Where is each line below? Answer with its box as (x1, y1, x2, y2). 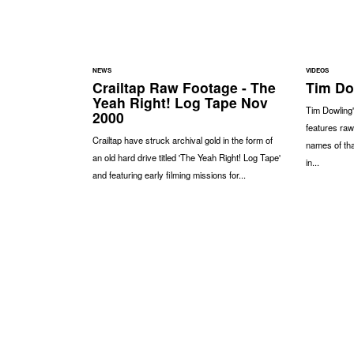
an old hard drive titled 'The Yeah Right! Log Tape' (92, 150, 281, 164)
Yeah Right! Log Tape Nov (92, 92, 268, 112)
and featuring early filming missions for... (92, 168, 246, 181)
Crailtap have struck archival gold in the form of (92, 133, 273, 146)
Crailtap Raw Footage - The (92, 77, 276, 97)
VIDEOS (305, 65, 329, 74)
